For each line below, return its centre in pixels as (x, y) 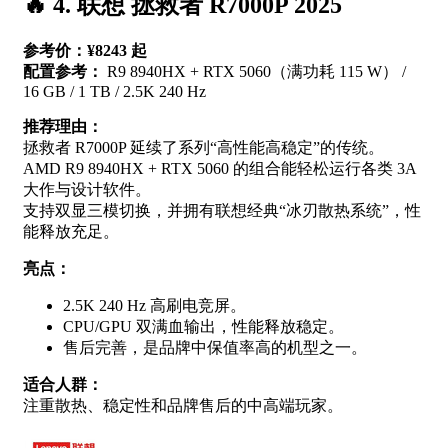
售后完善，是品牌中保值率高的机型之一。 (215, 348)
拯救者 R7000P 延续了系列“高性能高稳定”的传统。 (203, 148)
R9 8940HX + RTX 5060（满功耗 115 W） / (254, 72)
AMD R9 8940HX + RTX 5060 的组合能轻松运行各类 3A (219, 169)
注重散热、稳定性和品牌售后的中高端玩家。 (183, 406)
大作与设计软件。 (87, 190)
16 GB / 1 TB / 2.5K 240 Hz (114, 92)
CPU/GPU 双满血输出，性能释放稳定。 (203, 327)
